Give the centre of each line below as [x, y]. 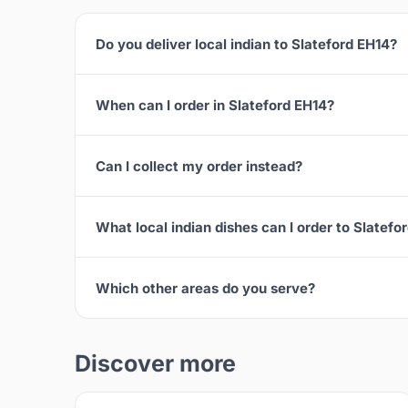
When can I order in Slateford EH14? [215, 105]
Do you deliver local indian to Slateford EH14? [246, 44]
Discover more [155, 364]
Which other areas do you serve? [205, 288]
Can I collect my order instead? [199, 166]
